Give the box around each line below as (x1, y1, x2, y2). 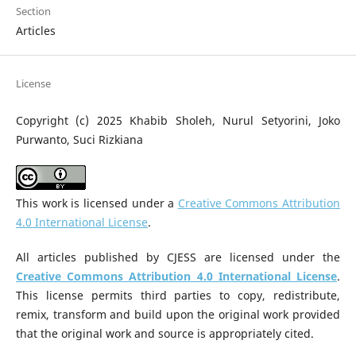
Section (15, 3, 51, 18)
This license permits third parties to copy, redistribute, (15, 287, 341, 303)
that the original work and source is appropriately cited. (15, 325, 314, 341)
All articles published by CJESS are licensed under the (15, 249, 341, 265)
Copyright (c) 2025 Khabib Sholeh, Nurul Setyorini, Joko (15, 112, 341, 128)
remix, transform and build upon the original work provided (15, 306, 341, 322)
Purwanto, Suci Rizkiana (15, 131, 143, 147)
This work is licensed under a (15, 195, 178, 211)
